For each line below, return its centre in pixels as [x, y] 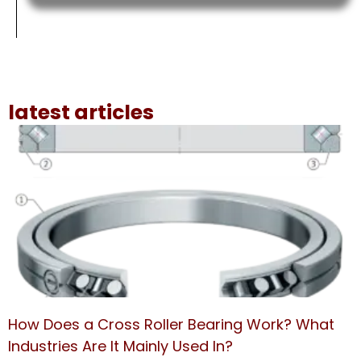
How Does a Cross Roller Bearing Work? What [171, 325]
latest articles [81, 113]
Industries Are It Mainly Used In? [120, 346]
